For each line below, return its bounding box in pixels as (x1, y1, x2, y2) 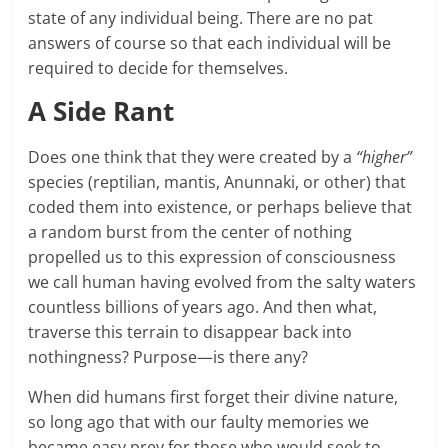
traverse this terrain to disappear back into (28, 320, 353, 343)
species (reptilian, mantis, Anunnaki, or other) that (28, 170, 407, 193)
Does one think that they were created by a (28, 145, 357, 168)
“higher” (356, 145, 413, 168)
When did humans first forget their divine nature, (28, 385, 399, 408)
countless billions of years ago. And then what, (28, 295, 378, 318)
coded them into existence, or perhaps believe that (28, 195, 413, 218)
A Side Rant (28, 92, 175, 129)
